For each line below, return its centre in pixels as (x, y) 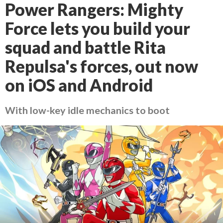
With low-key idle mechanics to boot (87, 110)
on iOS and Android (79, 85)
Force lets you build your (98, 28)
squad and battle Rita (85, 47)
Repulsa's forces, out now (102, 66)
